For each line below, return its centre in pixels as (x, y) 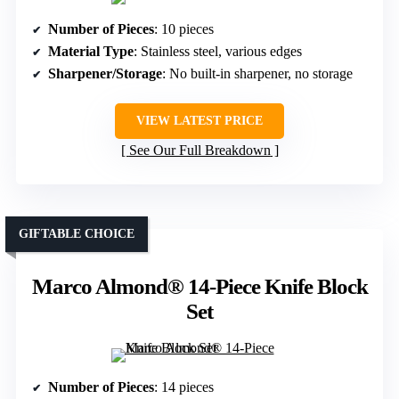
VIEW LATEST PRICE (199, 121)
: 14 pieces (184, 387)
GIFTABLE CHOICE (77, 234)
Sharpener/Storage (105, 74)
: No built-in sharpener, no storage (257, 74)
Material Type (91, 52)
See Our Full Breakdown (199, 151)
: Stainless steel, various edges (218, 52)
